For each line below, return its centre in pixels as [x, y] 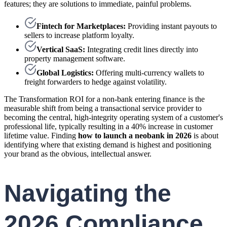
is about [205, 135]
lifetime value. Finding [41, 135]
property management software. [75, 58]
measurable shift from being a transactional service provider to [103, 108]
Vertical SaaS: [61, 49]
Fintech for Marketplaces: [81, 26]
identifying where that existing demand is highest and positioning [108, 144]
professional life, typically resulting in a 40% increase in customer [108, 126]
